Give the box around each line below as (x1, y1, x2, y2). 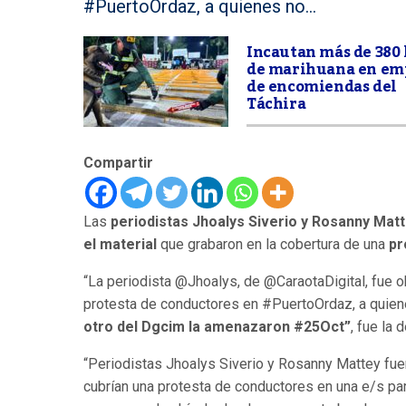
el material (83, 236, 157, 253)
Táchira (246, 90, 306, 119)
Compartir (83, 154, 153, 171)
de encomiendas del (246, 72, 397, 101)
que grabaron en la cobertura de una (157, 236, 389, 253)
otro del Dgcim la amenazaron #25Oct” (83, 318, 351, 335)
